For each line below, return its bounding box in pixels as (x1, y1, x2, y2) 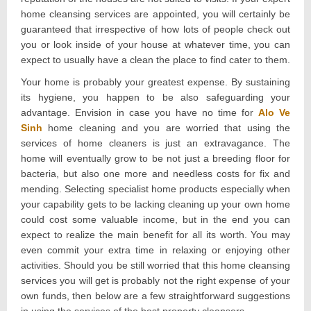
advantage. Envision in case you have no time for (21, 107, 258, 119)
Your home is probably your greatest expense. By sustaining (21, 76, 290, 88)
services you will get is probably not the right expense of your (21, 275, 290, 287)
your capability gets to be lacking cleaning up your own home (21, 199, 290, 210)
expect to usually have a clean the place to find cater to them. (21, 54, 290, 66)
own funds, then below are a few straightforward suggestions (21, 290, 290, 302)
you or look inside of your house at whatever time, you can (21, 39, 290, 51)
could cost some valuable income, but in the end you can (21, 214, 290, 226)
